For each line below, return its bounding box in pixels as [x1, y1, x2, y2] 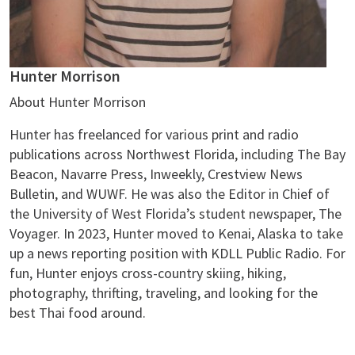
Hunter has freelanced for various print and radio [10, 124, 299, 143]
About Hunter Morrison [10, 92, 146, 111]
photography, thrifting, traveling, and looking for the [10, 283, 318, 302]
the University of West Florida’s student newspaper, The [10, 204, 342, 223]
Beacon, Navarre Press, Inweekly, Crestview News [10, 164, 303, 183]
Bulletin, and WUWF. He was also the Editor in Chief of [10, 184, 330, 203]
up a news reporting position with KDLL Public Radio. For [10, 243, 345, 262]
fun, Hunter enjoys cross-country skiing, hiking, [10, 263, 286, 282]
